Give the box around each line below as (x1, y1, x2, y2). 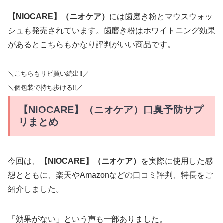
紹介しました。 (8, 185, 64, 194)
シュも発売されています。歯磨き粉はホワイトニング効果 (8, 26, 215, 35)
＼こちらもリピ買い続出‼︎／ (8, 70, 89, 78)
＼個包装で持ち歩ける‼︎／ (8, 84, 83, 92)
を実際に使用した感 (141, 157, 213, 166)
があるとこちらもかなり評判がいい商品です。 (8, 40, 175, 49)
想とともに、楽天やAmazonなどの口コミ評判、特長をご (8, 171, 213, 180)
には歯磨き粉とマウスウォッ (109, 12, 213, 21)
